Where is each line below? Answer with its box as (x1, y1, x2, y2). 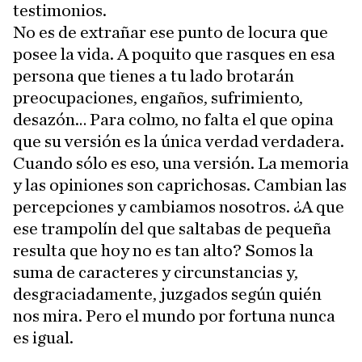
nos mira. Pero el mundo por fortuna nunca (13, 307, 335, 325)
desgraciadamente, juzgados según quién (13, 285, 322, 303)
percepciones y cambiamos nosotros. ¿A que (13, 198, 344, 216)
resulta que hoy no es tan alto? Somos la (13, 242, 314, 259)
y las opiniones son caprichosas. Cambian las (13, 176, 347, 194)
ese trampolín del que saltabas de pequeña (13, 220, 331, 238)
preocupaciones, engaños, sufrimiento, (13, 89, 303, 107)
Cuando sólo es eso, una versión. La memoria (13, 154, 349, 172)
